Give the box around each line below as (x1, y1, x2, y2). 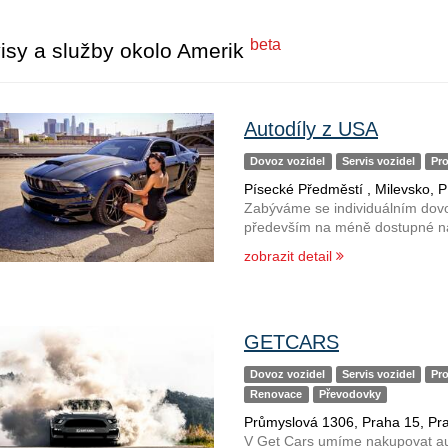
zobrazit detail (243, 248, 336, 264)
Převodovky (318, 388, 381, 400)
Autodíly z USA (243, 118, 378, 140)
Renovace (250, 388, 303, 400)
